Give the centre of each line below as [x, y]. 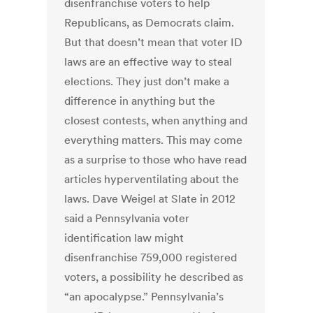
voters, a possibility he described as [154, 277]
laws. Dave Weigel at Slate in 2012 [150, 199]
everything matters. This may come [154, 140]
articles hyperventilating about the [152, 179]
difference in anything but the [140, 101]
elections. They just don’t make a [147, 81]
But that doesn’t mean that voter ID [154, 42]
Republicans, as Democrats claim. [150, 23]
